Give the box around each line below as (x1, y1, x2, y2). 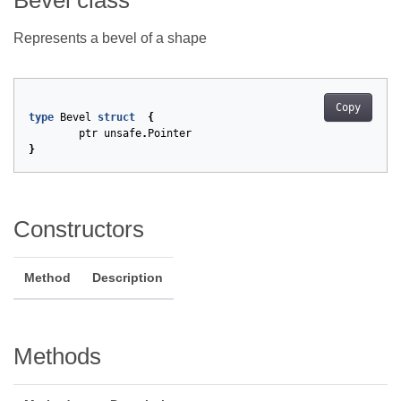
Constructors (13, 217, 144, 243)
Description (92, 270, 163, 286)
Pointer (148, 127, 192, 141)
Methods (13, 344, 101, 370)
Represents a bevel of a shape (13, 30, 207, 47)
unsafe (104, 127, 141, 141)
